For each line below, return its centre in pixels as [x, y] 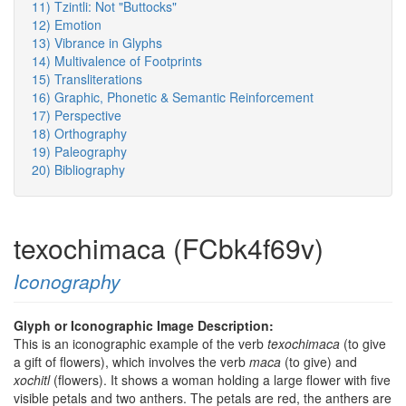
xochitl [32, 380]
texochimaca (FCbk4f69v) [169, 248]
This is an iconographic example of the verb [140, 344]
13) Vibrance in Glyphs [97, 43]
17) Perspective [77, 116]
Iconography [67, 281]
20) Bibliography [78, 170]
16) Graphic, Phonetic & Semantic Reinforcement [173, 97]
